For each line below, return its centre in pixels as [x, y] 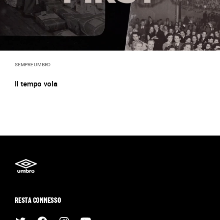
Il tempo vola [36, 83]
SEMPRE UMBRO [33, 64]
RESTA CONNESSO [38, 201]
